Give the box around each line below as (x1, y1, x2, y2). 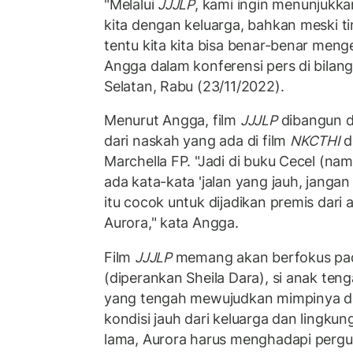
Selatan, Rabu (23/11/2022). (104, 77, 284, 95)
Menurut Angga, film (104, 112, 240, 129)
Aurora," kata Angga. (104, 214, 239, 232)
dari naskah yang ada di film (104, 132, 290, 150)
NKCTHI (289, 132, 340, 150)
